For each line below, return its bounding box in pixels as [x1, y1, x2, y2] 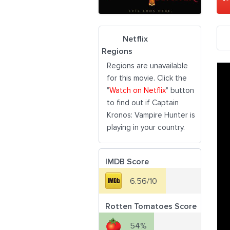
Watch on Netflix [109, 87, 166, 94]
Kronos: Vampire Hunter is [107, 111, 195, 119]
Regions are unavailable [107, 62, 188, 70]
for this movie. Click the [107, 74, 187, 82]
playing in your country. [107, 124, 185, 131]
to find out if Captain [107, 99, 179, 107]
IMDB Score [105, 158, 149, 166]
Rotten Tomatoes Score [105, 202, 197, 210]
